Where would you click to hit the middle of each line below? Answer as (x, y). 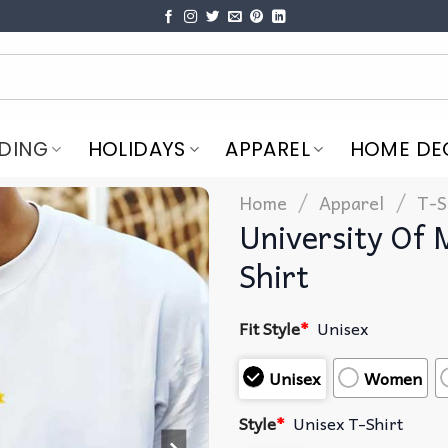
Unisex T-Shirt (348, 423)
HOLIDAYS (136, 149)
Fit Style (269, 327)
